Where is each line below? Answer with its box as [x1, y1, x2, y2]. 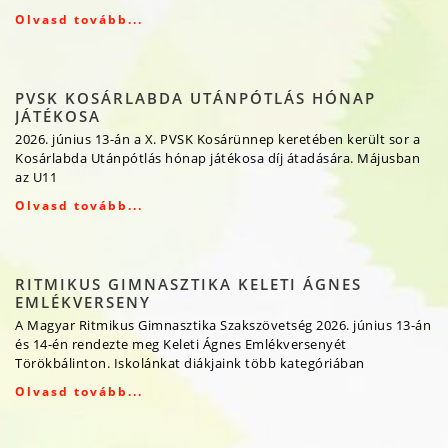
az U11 [15, 168, 57, 187]
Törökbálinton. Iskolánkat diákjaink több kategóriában [15, 354, 365, 373]
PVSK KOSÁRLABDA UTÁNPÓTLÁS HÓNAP [15, 88, 376, 109]
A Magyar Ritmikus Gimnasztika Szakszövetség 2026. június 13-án [15, 316, 431, 335]
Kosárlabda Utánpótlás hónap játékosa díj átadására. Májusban [15, 149, 420, 168]
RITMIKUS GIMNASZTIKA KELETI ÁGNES [15, 274, 362, 295]
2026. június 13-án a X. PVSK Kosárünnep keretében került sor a [15, 130, 420, 149]
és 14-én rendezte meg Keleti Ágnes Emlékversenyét [15, 335, 347, 354]
